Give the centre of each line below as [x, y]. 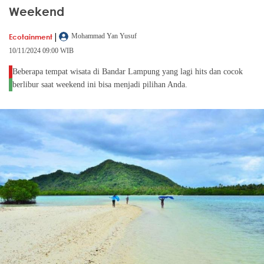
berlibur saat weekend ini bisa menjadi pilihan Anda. [100, 85]
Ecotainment [31, 36]
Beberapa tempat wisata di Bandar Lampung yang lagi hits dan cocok [128, 72]
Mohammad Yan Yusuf [104, 36]
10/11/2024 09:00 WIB [41, 51]
